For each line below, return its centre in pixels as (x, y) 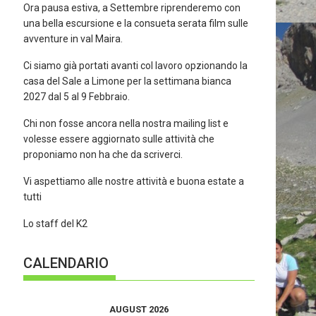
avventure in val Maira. (73, 39)
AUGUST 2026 (139, 309)
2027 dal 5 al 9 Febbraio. (77, 97)
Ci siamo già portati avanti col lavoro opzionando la (136, 66)
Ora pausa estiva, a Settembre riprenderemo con (132, 8)
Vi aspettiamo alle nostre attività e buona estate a (134, 181)
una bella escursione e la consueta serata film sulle (136, 23)
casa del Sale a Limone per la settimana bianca (128, 81)
